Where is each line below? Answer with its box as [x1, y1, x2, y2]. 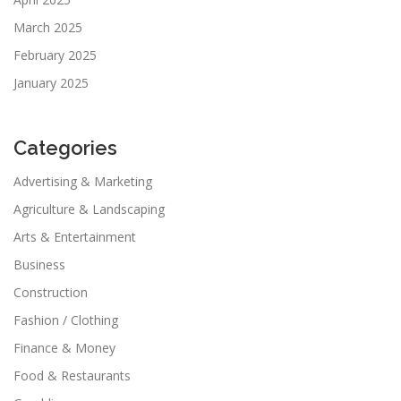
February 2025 [13, 46, 97, 64]
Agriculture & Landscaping [13, 200, 165, 218]
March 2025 [13, 18, 82, 36]
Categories [13, 135, 117, 159]
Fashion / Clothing [13, 311, 118, 328]
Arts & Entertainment [13, 227, 136, 245]
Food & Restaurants [13, 366, 131, 384]
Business [13, 255, 65, 273]
